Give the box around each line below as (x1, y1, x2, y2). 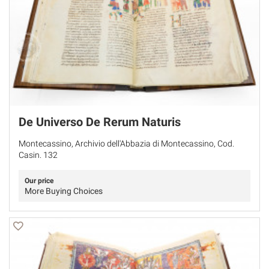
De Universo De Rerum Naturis (19, 115, 181, 130)
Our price (25, 177, 53, 186)
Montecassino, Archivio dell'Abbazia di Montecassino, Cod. (19, 139, 234, 149)
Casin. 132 (19, 150, 58, 160)
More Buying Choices (25, 186, 103, 196)
